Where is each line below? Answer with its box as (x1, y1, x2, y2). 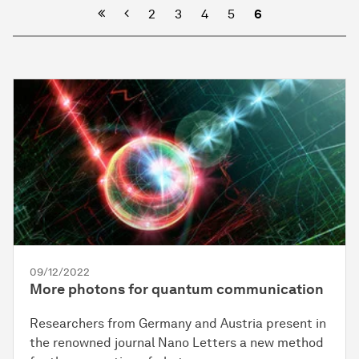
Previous (123, 6, 174, 22)
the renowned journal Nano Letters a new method (30, 335, 324, 351)
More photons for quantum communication (30, 280, 324, 299)
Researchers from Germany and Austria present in (30, 316, 326, 332)
